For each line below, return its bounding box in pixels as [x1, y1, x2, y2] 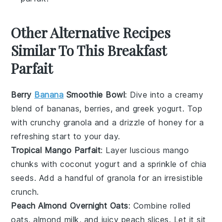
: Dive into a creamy [125, 90, 204, 100]
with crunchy [11, 117, 63, 128]
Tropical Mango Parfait [11, 145, 101, 156]
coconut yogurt [60, 159, 120, 169]
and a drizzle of [92, 117, 159, 128]
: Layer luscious [101, 145, 163, 156]
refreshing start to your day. [11, 131, 120, 142]
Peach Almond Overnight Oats [11, 201, 128, 211]
